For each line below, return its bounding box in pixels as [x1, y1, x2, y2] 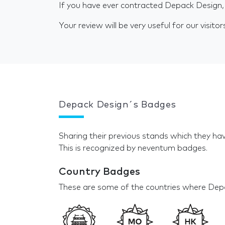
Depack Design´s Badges [59, 100, 176, 109]
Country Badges [59, 166, 140, 177]
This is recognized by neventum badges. [59, 144, 207, 152]
